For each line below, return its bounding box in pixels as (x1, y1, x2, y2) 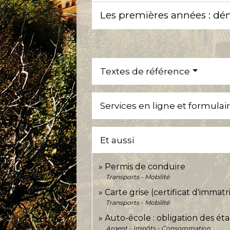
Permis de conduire (105, 161, 186, 171)
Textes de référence (100, 66, 190, 76)
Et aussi (100, 135, 135, 145)
